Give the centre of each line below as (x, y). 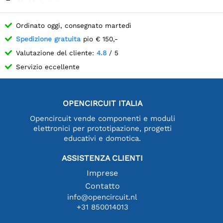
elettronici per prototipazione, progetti (102, 128)
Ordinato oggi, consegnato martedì (74, 25)
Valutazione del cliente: (56, 53)
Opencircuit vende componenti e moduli (102, 118)
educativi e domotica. (103, 138)
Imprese (103, 173)
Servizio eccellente (48, 66)
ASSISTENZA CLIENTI (103, 158)
